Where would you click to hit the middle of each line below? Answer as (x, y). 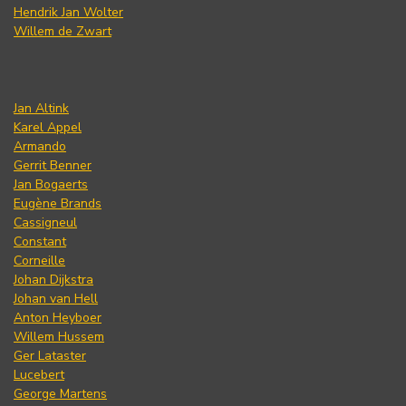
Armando (40, 146)
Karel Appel (48, 127)
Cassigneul (45, 222)
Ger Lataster (50, 355)
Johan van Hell (56, 298)
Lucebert (39, 374)
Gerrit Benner (53, 165)
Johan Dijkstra (53, 279)
